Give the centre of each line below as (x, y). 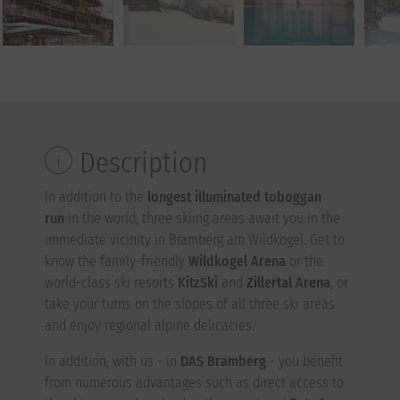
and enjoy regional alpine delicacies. (150, 325)
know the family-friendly (117, 261)
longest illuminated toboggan (233, 197)
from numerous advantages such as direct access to (194, 383)
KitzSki (200, 283)
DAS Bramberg (223, 361)
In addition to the (94, 197)
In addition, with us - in (112, 361)
